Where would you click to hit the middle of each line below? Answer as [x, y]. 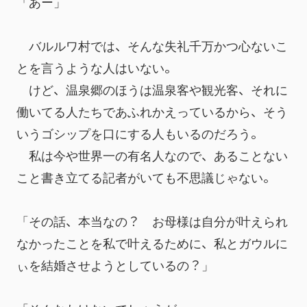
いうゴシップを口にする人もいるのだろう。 [140, 133]
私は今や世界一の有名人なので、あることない [152, 155]
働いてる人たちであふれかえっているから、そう [152, 111]
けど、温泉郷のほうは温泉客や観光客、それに [152, 89]
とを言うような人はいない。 [97, 67]
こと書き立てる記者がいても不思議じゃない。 [146, 176]
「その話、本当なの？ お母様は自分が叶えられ [152, 220]
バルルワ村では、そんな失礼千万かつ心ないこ [152, 45]
